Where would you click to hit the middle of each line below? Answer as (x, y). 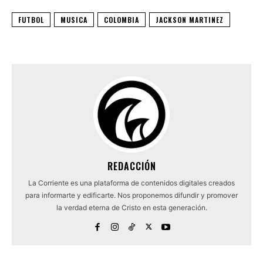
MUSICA (74, 19)
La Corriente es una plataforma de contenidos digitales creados (131, 183)
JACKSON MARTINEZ (190, 19)
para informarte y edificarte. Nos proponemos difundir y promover (131, 195)
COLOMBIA (122, 19)
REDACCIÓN (131, 166)
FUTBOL (31, 19)
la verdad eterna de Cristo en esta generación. (131, 207)
